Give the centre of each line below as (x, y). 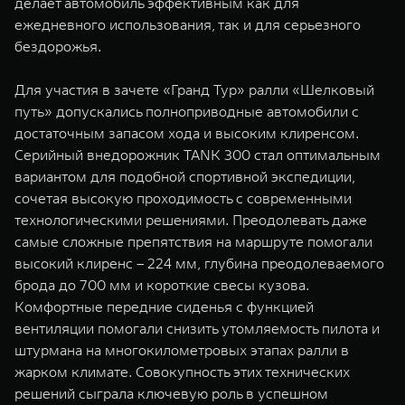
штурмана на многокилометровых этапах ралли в (182, 350)
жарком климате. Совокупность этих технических (182, 372)
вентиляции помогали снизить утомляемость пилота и (197, 328)
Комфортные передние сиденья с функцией (164, 306)
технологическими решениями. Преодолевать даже (191, 220)
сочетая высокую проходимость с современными (183, 198)
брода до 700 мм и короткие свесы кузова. (162, 285)
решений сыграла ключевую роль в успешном (171, 393)
